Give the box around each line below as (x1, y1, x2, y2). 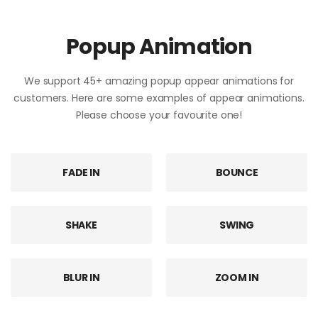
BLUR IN (62, 270, 100, 285)
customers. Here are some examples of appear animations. (13, 90, 305, 105)
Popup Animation (66, 31, 252, 62)
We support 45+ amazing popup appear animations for (24, 73, 294, 88)
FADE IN (62, 165, 100, 180)
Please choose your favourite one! (75, 107, 243, 122)
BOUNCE (215, 165, 258, 180)
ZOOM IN (214, 270, 259, 285)
